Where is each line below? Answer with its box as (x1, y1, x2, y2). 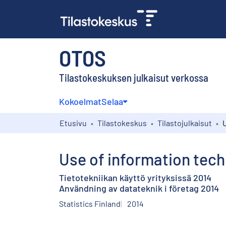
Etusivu (60, 118, 87, 128)
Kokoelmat (59, 95, 101, 107)
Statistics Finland (59, 198, 121, 208)
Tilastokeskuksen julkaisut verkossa (59, 71, 208, 84)
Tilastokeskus (97, 118, 147, 128)
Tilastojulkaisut (157, 118, 212, 128)
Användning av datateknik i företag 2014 (59, 182, 219, 194)
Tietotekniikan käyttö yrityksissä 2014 (59, 172, 211, 183)
